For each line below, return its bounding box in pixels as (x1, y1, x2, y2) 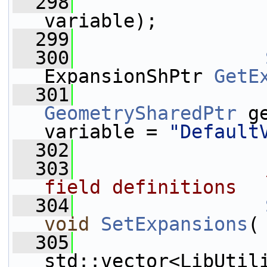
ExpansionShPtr (44, 66, 214, 87)
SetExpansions (101, 213, 248, 235)
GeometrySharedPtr (44, 103, 237, 124)
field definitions (44, 176, 237, 198)
